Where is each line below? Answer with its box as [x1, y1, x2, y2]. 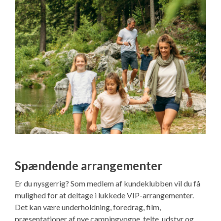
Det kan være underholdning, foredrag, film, [15, 202, 161, 212]
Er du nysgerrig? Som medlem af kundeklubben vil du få [15, 179, 200, 188]
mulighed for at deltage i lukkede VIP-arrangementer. [15, 190, 194, 200]
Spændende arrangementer [15, 158, 162, 173]
